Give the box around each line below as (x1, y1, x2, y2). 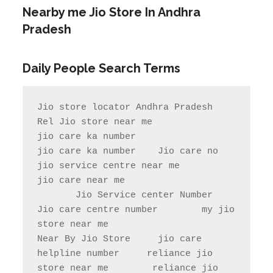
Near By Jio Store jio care (37, 233, 202, 244)
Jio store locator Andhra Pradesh (37, 102, 213, 113)
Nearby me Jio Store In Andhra (23, 4, 201, 19)
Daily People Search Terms (23, 60, 181, 76)
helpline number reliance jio (37, 248, 213, 259)
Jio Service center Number (37, 190, 76, 200)
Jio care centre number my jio (37, 204, 235, 215)
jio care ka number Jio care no (37, 146, 219, 157)
